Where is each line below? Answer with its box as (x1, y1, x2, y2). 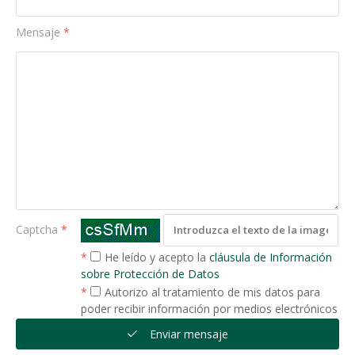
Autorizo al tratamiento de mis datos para (104, 284, 320, 300)
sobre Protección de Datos (80, 265, 219, 281)
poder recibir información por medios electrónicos (80, 300, 338, 316)
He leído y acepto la (104, 249, 209, 265)
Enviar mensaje (150, 326, 228, 342)
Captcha (16, 221, 58, 237)
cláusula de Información (208, 249, 332, 265)
